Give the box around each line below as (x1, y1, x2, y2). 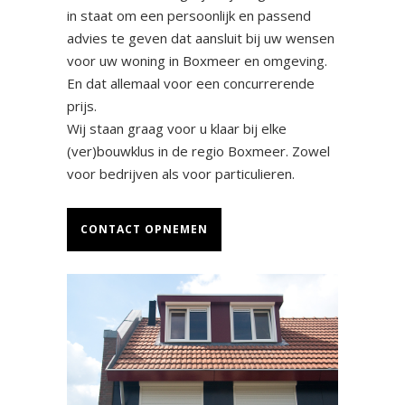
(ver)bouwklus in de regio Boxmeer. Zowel (67, 142, 330, 161)
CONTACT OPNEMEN (80, 221, 208, 238)
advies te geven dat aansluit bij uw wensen (67, 29, 334, 48)
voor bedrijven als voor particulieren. (67, 165, 295, 184)
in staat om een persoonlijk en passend (67, 6, 311, 25)
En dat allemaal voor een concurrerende (67, 74, 315, 93)
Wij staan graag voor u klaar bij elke (67, 119, 287, 138)
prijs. (67, 97, 97, 116)
